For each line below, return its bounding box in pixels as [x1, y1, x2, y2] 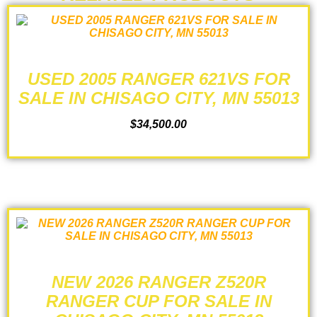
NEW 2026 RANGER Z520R [51, 272, 266, 292]
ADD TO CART [119, 137, 198, 149]
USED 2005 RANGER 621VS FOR [27, 69, 290, 89]
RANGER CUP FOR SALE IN [45, 292, 272, 311]
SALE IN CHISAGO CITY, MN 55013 [18, 88, 299, 108]
